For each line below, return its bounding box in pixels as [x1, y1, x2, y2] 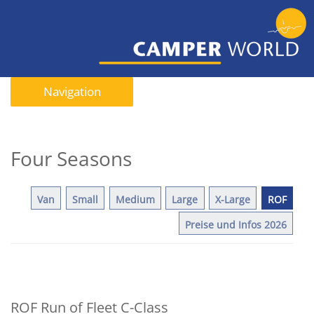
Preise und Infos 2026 [184, 217, 287, 231]
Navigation [43, 83, 101, 100]
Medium [115, 192, 155, 206]
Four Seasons [11, 144, 132, 172]
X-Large [215, 192, 251, 206]
